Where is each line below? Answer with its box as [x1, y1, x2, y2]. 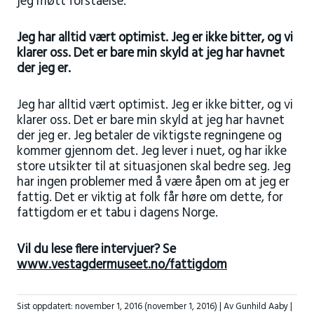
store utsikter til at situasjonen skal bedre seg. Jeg [16, 156, 291, 177]
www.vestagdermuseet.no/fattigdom [16, 254, 227, 275]
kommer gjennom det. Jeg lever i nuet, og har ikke [16, 141, 287, 162]
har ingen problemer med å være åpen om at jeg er [16, 172, 289, 193]
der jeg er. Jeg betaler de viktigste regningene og [16, 125, 282, 146]
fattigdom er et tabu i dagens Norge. [16, 203, 218, 224]
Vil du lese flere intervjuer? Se [16, 239, 176, 260]
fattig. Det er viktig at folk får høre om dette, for [16, 187, 283, 208]
